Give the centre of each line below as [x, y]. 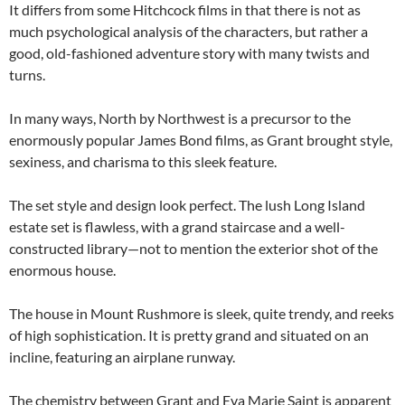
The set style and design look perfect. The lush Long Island [187, 205]
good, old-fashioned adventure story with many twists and [189, 53]
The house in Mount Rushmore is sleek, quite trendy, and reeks [202, 313]
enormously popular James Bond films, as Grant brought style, [201, 140]
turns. [27, 75]
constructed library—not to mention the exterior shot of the [193, 248]
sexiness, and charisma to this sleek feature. [143, 161]
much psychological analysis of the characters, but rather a [188, 31]
